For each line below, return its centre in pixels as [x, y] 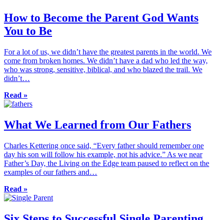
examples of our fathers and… [51, 172]
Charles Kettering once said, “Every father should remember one [104, 145]
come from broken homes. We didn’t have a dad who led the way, [106, 61]
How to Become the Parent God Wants [101, 18]
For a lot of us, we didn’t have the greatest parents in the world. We [108, 52]
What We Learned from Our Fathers [97, 125]
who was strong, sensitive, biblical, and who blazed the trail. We [103, 70]
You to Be [28, 31]
